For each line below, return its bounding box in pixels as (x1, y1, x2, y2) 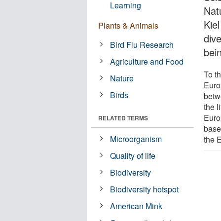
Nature (110, 72, 134, 84)
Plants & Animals (98, 19, 158, 31)
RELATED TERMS (98, 113, 148, 122)
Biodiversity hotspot (110, 183, 179, 195)
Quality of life (110, 149, 156, 161)
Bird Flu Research (110, 38, 174, 50)
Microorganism (110, 133, 162, 145)
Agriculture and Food (110, 55, 184, 67)
